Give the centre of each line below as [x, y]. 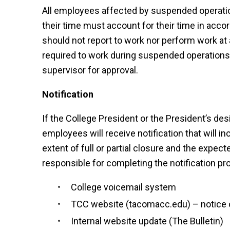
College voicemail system [123, 187]
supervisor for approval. [90, 70]
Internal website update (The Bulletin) [147, 221]
